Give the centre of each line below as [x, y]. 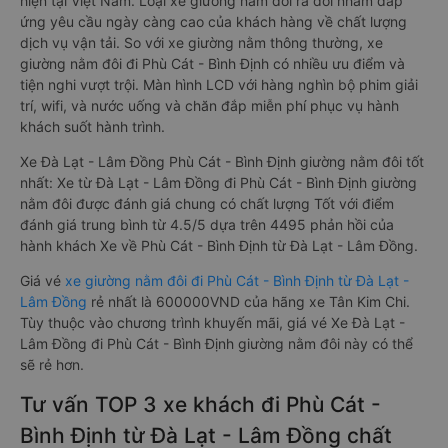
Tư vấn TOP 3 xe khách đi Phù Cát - [200, 404]
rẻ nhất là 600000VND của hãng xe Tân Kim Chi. [250, 301]
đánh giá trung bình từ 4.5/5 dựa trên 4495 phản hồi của [207, 224]
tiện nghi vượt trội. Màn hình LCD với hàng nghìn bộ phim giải [219, 84]
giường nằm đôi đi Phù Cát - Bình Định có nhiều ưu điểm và [212, 63]
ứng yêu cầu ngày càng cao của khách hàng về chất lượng [213, 21]
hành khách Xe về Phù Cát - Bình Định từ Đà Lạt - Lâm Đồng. [219, 245]
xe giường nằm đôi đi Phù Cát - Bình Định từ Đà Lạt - [237, 280]
